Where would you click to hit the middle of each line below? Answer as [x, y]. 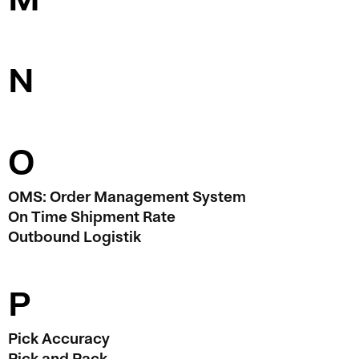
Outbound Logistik [75, 237]
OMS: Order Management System [127, 197]
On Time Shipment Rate [92, 217]
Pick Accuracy [59, 339]
